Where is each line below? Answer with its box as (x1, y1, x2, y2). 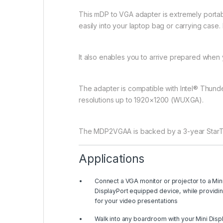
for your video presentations (95, 197, 178, 205)
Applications (79, 152, 145, 166)
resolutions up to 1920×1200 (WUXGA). (79, 96, 204, 105)
